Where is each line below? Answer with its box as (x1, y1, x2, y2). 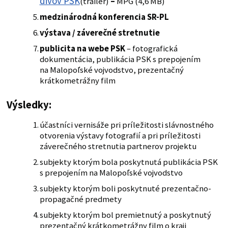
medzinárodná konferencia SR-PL (39, 11, 169, 22)
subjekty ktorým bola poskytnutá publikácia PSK (39, 156, 218, 167)
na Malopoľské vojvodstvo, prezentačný (39, 64, 184, 75)
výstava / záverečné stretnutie (39, 27, 160, 38)
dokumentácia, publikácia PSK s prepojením (39, 53, 201, 65)
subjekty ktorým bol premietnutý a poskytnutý (39, 209, 211, 220)
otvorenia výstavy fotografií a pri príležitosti (39, 130, 201, 141)
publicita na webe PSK (39, 43, 125, 54)
